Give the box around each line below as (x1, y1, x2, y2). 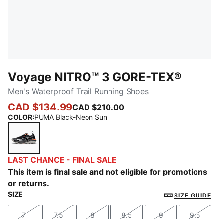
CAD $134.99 (8, 101, 72, 113)
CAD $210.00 (72, 102, 124, 112)
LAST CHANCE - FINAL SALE (8, 155, 117, 165)
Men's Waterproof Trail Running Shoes (8, 87, 149, 96)
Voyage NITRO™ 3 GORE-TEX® (8, 70, 182, 84)
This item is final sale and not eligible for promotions (8, 167, 207, 176)
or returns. (8, 178, 49, 188)
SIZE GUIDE (174, 191, 211, 199)
